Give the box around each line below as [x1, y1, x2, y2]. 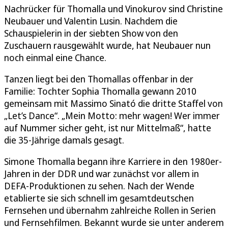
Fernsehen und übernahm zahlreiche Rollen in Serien [4, 204, 216, 216]
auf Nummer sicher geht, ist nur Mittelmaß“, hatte [4, 121, 211, 134]
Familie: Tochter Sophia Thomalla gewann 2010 [4, 84, 196, 97]
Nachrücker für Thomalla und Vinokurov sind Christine [4, 2, 223, 15]
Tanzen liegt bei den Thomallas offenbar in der [4, 72, 193, 85]
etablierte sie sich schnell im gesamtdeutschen [4, 191, 194, 204]
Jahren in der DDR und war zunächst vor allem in [4, 167, 199, 180]
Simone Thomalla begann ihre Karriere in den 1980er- [4, 155, 222, 167]
